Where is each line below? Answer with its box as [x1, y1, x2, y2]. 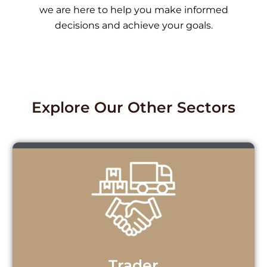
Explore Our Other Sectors [32, 98, 235, 116]
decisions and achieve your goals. [54, 19, 213, 31]
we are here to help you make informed [39, 4, 228, 15]
